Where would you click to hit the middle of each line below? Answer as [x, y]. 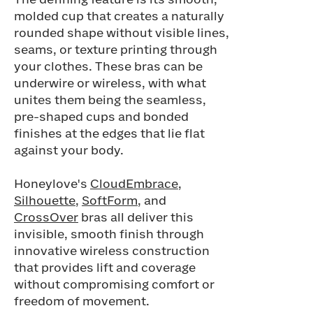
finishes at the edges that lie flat [109, 134]
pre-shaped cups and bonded [101, 117]
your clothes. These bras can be [108, 67]
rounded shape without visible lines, [122, 34]
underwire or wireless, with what [110, 84]
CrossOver [46, 218]
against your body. [69, 151]
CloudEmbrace [134, 184]
